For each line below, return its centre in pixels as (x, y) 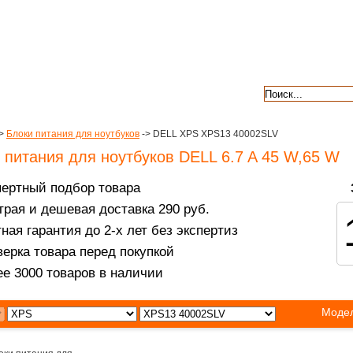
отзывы (204, 92)
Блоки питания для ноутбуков (73, 134)
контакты (112, 92)
